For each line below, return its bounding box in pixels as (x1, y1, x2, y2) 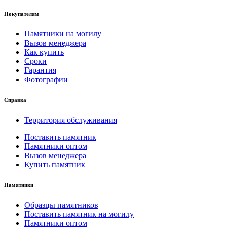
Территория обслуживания (24, 115, 117, 124)
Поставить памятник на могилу (24, 209, 134, 218)
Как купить (24, 47, 64, 56)
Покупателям (4, 10, 39, 17)
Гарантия (24, 65, 56, 74)
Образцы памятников (24, 200, 98, 209)
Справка (4, 96, 26, 103)
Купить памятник (24, 160, 85, 169)
